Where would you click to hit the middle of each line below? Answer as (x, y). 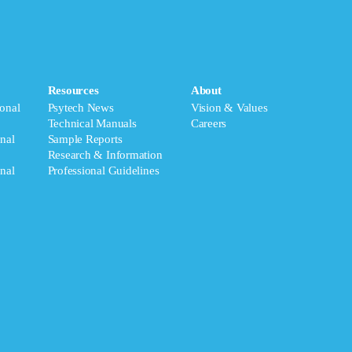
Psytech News (81, 108)
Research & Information (105, 155)
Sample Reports (85, 139)
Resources (73, 90)
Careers (209, 123)
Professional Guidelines (103, 170)
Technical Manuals (92, 123)
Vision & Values (229, 108)
